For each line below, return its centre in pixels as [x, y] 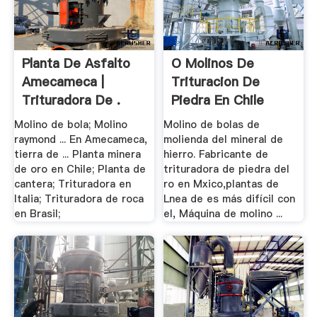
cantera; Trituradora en [72, 184]
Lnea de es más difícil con [230, 199]
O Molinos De [213, 63]
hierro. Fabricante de [216, 155]
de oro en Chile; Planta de [80, 169]
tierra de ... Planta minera [77, 155]
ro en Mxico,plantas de [221, 184]
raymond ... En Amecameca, [80, 140]
